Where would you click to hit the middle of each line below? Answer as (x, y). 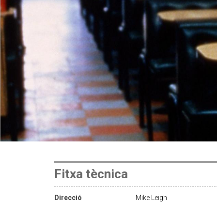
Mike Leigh (151, 197)
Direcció (68, 197)
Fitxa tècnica (91, 174)
